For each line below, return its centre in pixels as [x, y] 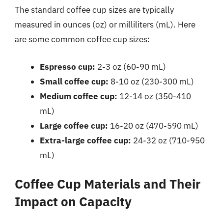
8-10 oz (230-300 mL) [151, 81]
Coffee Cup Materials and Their [108, 184]
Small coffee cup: [74, 81]
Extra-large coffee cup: [85, 140]
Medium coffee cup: [79, 96]
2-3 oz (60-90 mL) [131, 67]
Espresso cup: [68, 67]
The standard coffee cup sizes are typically [94, 10]
